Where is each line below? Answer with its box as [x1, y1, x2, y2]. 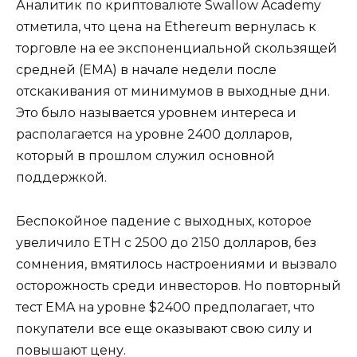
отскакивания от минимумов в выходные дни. [16, 84, 330, 100]
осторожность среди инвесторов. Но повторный [16, 277, 341, 293]
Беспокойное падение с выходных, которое [16, 213, 312, 229]
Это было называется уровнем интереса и [16, 105, 296, 121]
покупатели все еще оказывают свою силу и [16, 320, 312, 336]
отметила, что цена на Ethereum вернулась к [16, 19, 316, 35]
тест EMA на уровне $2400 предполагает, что [16, 299, 315, 315]
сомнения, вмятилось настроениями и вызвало [16, 256, 337, 272]
